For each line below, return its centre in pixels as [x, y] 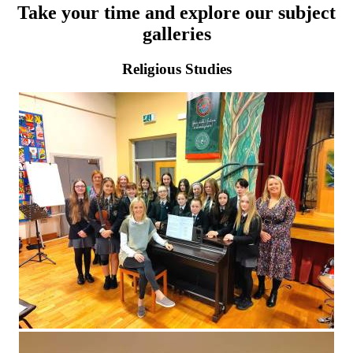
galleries [176, 33]
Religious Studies [176, 69]
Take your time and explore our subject [176, 12]
